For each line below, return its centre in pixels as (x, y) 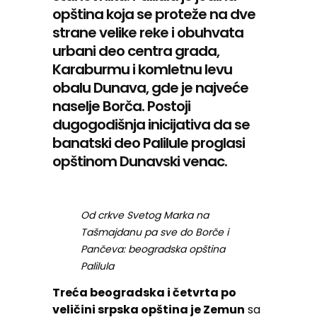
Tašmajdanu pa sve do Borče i (155, 232)
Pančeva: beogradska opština (153, 249)
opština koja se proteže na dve (154, 14)
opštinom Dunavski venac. (140, 161)
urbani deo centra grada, (136, 51)
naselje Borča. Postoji (121, 106)
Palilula (97, 266)
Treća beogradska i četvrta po (144, 292)
